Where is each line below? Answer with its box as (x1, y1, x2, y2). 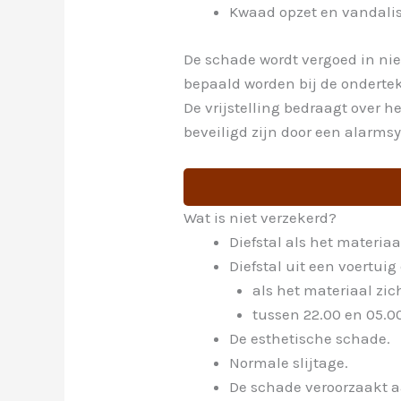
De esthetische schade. (229, 329, 391, 348)
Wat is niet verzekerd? (183, 209, 337, 227)
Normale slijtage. (229, 354, 349, 372)
